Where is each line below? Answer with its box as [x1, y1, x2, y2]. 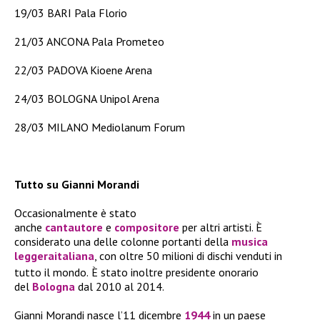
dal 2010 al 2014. [75, 279, 164, 294]
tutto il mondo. [14, 265, 89, 280]
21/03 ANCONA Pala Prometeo [14, 34, 164, 49]
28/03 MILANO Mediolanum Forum [14, 119, 185, 134]
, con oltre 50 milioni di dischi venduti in [94, 248, 282, 263]
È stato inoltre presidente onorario [89, 265, 259, 280]
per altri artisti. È [179, 219, 262, 234]
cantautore [45, 219, 103, 234]
